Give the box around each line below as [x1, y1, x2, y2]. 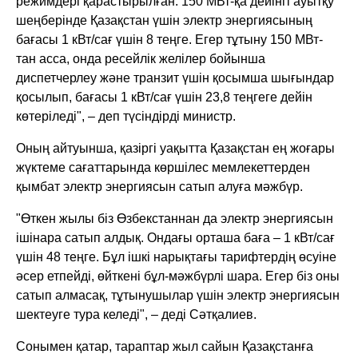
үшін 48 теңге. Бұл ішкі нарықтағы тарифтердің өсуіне [16, 249, 337, 264]
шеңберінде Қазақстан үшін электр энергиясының [16, 13, 313, 27]
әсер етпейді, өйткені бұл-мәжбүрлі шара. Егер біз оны [16, 268, 340, 283]
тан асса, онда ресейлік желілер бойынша [16, 51, 266, 66]
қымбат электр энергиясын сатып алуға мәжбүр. [16, 179, 304, 193]
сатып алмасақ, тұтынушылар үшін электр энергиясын [16, 288, 340, 302]
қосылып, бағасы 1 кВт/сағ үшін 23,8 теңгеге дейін [16, 89, 313, 104]
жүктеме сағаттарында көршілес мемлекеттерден [16, 160, 311, 174]
